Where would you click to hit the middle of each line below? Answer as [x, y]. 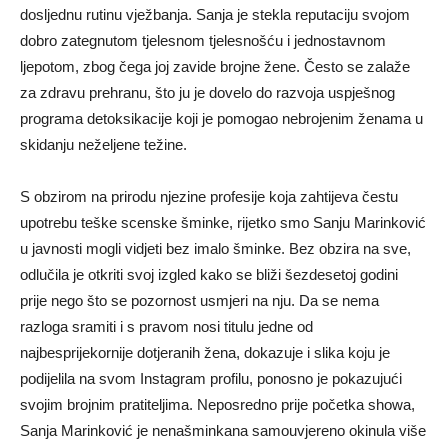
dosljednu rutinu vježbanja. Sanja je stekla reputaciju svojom [215, 14]
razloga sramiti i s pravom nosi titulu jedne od [166, 326]
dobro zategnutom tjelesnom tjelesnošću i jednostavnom [203, 40]
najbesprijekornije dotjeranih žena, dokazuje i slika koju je [205, 352]
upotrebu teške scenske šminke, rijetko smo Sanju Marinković [223, 222]
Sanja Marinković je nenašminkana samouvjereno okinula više [223, 430]
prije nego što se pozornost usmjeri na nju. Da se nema [199, 300]
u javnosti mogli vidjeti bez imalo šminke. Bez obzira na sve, [215, 248]
